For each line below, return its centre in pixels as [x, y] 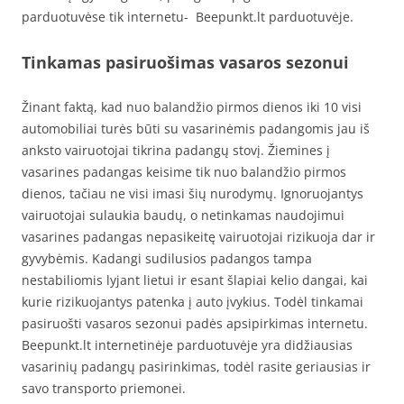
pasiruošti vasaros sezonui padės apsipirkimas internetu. [195, 323]
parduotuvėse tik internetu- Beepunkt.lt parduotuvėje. [188, 16]
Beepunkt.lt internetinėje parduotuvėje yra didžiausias [187, 344]
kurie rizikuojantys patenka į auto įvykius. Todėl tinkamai [193, 301]
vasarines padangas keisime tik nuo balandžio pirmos [184, 171]
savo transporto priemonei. [104, 388]
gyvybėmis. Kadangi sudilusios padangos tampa [167, 258]
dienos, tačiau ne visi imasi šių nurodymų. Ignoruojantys [193, 193]
